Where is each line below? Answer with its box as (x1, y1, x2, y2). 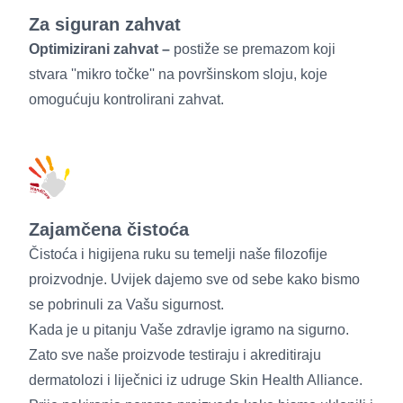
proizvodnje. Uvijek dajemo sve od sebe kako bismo (29, 271, 360, 287)
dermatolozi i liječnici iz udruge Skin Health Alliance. (29, 372, 363, 388)
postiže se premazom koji (174, 40, 336, 57)
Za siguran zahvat (29, 13, 181, 34)
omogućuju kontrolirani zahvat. (29, 91, 224, 107)
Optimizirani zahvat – (29, 40, 174, 57)
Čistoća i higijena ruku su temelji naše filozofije (29, 246, 327, 262)
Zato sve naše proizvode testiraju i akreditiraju (29, 346, 321, 363)
